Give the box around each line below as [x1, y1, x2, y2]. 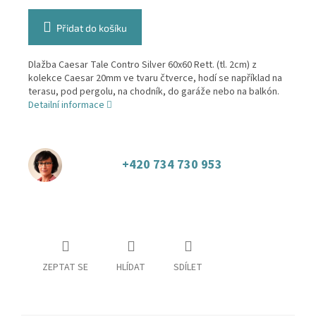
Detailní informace [28, 97, 104, 112]
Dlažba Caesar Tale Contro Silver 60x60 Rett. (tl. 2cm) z [28, 57, 257, 72]
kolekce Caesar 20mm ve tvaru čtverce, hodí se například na [28, 71, 282, 85]
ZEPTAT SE [42, 260, 88, 274]
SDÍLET [174, 260, 202, 274]
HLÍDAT [116, 260, 145, 274]
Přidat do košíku [56, 21, 127, 34]
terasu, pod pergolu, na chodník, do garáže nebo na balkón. [28, 84, 279, 99]
